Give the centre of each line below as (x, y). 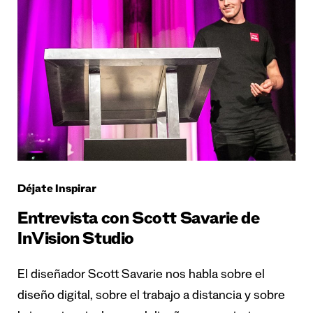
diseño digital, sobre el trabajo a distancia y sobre (151, 297)
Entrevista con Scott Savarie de (139, 221)
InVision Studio (76, 241)
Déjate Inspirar (57, 190)
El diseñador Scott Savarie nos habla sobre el (141, 276)
